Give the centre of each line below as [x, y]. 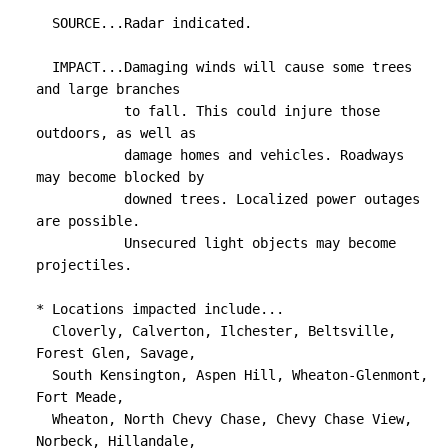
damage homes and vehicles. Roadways [80, 155]
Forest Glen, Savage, [116, 353]
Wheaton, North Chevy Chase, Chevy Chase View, [44, 419]
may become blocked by [120, 177]
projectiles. [84, 265]
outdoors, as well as [116, 133]
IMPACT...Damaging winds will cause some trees [44, 67]
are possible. [88, 221]
